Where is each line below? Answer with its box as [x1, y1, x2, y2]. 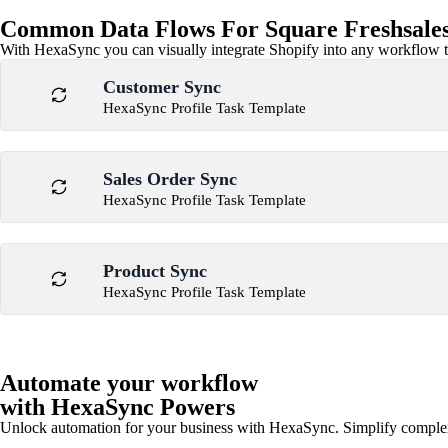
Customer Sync [103, 77, 221, 97]
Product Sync [103, 261, 207, 281]
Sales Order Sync [103, 169, 237, 189]
